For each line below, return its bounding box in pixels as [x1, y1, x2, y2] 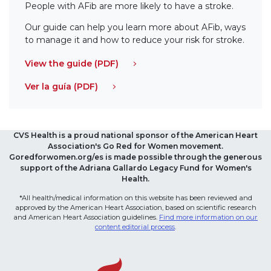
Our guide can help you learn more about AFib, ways [25, 22, 246, 33]
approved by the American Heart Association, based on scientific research [15, 203, 256, 212]
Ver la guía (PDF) [25, 81, 99, 93]
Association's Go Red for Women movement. [48, 142, 223, 151]
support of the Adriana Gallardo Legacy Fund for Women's [19, 163, 252, 173]
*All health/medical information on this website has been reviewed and [19, 194, 252, 203]
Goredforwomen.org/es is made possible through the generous [9, 152, 262, 162]
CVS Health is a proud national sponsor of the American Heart [13, 131, 258, 140]
